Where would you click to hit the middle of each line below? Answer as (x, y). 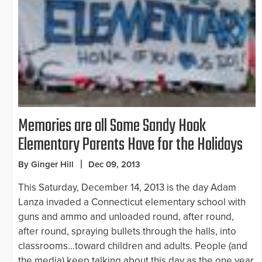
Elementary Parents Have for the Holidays (130, 145)
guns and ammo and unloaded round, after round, (126, 217)
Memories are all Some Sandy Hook (112, 127)
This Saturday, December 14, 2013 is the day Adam (127, 188)
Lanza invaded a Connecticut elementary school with (132, 202)
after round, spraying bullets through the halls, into (127, 232)
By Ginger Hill (46, 165)
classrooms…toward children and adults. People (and (133, 246)
